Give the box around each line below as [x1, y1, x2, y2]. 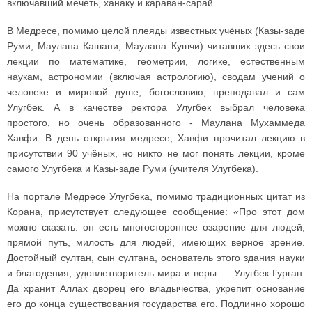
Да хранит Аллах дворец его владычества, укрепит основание [7, 282, 305, 294]
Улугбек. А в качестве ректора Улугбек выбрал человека [7, 101, 305, 113]
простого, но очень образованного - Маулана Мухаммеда [7, 116, 305, 128]
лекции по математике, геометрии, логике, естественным [7, 55, 305, 67]
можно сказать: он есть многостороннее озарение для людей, [7, 221, 305, 233]
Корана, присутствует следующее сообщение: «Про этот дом [7, 205, 305, 217]
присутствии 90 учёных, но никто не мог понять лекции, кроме [7, 147, 305, 159]
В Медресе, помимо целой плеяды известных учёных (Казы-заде [7, 24, 305, 36]
